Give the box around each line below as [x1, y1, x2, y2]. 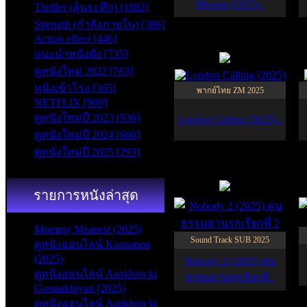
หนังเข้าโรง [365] [34, 82, 116, 94]
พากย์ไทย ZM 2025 [196, 86, 264, 95]
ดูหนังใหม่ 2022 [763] [34, 65, 133, 77]
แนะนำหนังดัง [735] [34, 48, 127, 60]
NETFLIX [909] [34, 97, 107, 108]
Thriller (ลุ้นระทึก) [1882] [34, 1, 149, 13]
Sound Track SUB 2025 [191, 235, 269, 245]
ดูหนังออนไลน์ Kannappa [34, 238, 150, 250]
